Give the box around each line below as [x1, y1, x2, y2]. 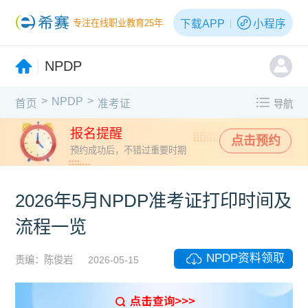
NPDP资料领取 [206, 251, 285, 265]
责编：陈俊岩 [15, 254, 74, 265]
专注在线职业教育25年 [73, 18, 164, 29]
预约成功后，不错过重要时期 [69, 144, 186, 155]
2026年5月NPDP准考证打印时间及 [15, 190, 292, 211]
